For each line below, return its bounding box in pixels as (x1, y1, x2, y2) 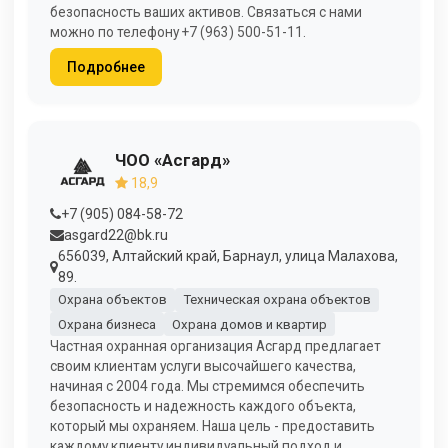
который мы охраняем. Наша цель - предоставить (50, 418, 375, 435)
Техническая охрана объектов (182, 292, 371, 308)
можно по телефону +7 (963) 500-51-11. (50, 23, 306, 40)
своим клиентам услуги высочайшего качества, (50, 358, 356, 375)
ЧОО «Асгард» (115, 150, 230, 171)
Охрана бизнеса (57, 316, 156, 332)
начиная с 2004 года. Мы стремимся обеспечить (50, 378, 365, 395)
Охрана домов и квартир (171, 316, 327, 332)
